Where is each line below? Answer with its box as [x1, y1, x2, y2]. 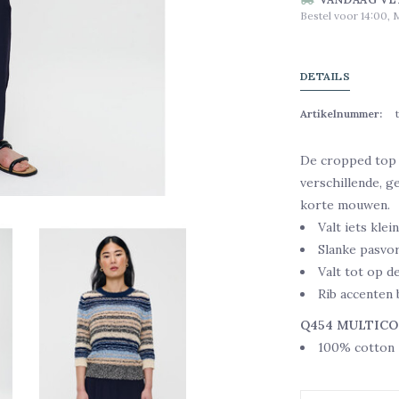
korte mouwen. [299, 196, 390, 213]
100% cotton [317, 338, 395, 355]
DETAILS [299, 69, 350, 83]
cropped [320, 151, 371, 168]
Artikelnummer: [299, 106, 382, 120]
